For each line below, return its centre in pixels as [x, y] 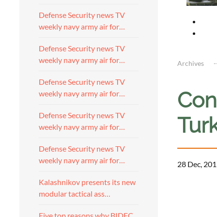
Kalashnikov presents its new [87, 182]
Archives [191, 63]
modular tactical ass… [75, 194]
